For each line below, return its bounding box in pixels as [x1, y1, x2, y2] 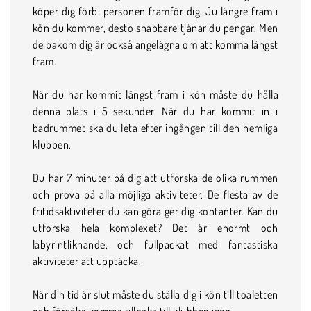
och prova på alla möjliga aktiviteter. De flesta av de [33, 187, 278, 201]
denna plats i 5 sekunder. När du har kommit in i [33, 103, 278, 118]
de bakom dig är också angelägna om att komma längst [33, 37, 278, 51]
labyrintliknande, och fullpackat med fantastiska [33, 237, 278, 251]
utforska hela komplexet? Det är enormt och [33, 220, 278, 235]
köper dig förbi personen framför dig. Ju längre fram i [33, 3, 278, 18]
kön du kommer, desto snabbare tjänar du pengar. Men [33, 20, 278, 35]
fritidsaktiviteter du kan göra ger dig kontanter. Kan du [33, 203, 278, 218]
